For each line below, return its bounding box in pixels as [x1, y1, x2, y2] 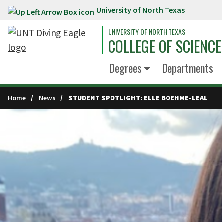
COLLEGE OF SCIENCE [108, 35, 221, 57]
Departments [162, 60, 213, 76]
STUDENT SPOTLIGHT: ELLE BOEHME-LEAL [68, 93, 208, 102]
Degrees [110, 60, 142, 76]
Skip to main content [5, 6, 92, 18]
